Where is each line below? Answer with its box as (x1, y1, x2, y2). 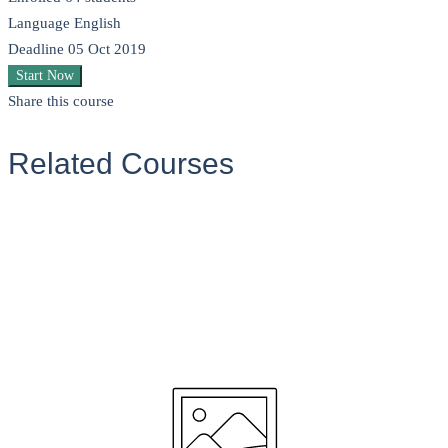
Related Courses (8, 147, 234, 181)
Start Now (16, 68, 74, 84)
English (74, 15, 121, 32)
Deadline (8, 41, 68, 58)
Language (8, 15, 74, 32)
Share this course (8, 93, 114, 110)
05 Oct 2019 (68, 41, 146, 58)
